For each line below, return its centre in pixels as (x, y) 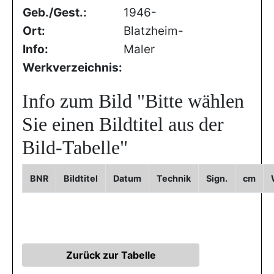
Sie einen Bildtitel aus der (123, 124)
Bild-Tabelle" (75, 147)
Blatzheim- (154, 31)
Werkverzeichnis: (72, 68)
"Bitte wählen (191, 101)
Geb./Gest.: (55, 13)
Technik (174, 178)
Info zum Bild (80, 101)
